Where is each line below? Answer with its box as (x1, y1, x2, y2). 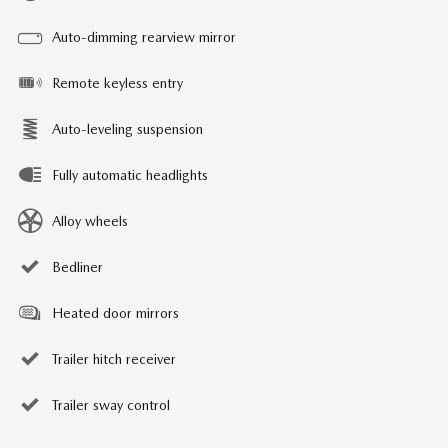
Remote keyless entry (52, 75, 183, 91)
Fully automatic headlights (52, 167, 208, 183)
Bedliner (52, 259, 103, 275)
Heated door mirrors (52, 305, 179, 321)
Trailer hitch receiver (52, 351, 176, 367)
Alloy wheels (52, 213, 128, 229)
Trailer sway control (52, 397, 170, 413)
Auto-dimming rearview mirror (52, 29, 236, 45)
